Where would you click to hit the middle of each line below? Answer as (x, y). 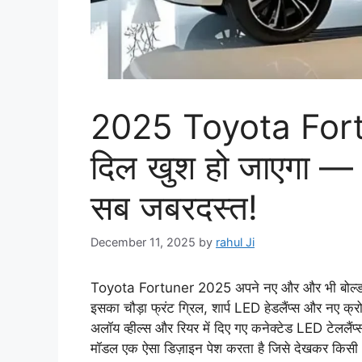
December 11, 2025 (143, 242)
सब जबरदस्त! (174, 208)
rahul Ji (235, 242)
